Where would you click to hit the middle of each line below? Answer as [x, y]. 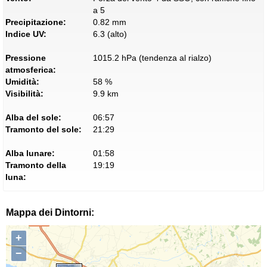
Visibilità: [24, 94]
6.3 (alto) [110, 34]
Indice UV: [26, 34]
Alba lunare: [30, 153]
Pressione [26, 58]
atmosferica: [31, 70]
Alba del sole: [33, 118]
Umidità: [22, 82]
